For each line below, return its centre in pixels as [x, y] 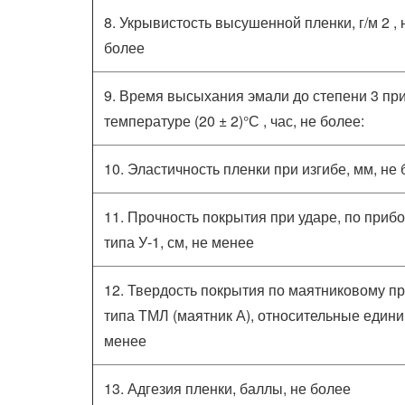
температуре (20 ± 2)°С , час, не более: [234, 121]
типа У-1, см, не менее [179, 242]
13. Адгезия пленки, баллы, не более [227, 388]
